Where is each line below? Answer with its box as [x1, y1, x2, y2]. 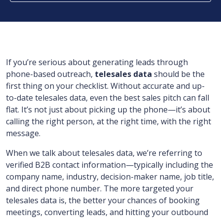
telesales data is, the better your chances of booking [6, 195, 200, 206]
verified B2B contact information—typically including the [6, 159, 213, 170]
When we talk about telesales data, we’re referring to [6, 147, 202, 158]
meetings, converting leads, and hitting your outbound [6, 207, 208, 218]
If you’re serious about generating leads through [6, 57, 188, 68]
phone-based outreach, [6, 69, 95, 79]
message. [6, 128, 40, 139]
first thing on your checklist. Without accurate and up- [6, 80, 205, 91]
